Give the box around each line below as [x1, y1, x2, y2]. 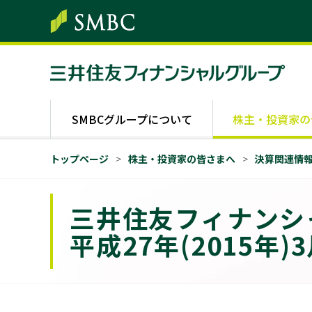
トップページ [50, 152, 109, 166]
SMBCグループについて [71, 110, 192, 127]
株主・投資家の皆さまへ [128, 152, 235, 166]
